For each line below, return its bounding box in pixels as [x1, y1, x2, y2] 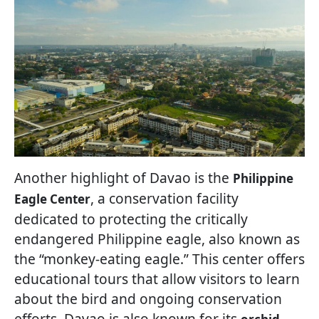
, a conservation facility [90, 189, 239, 209]
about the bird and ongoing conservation [14, 289, 282, 309]
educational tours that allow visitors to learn [14, 269, 300, 289]
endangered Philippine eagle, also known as [14, 229, 300, 249]
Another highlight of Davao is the [14, 168, 233, 188]
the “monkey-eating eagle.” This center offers [14, 249, 305, 269]
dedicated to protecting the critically [14, 209, 248, 229]
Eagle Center [14, 191, 90, 208]
